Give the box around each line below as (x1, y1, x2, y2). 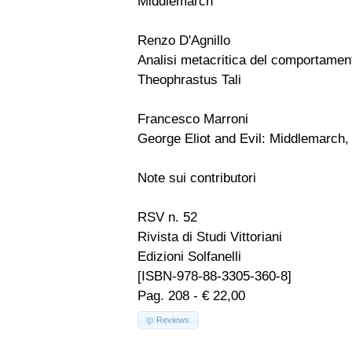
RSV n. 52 (137, 209, 197, 225)
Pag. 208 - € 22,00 (137, 288, 245, 304)
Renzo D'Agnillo (137, 32, 230, 49)
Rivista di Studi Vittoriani (137, 229, 282, 245)
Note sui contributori (137, 170, 256, 186)
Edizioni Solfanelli (137, 248, 241, 265)
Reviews (156, 315, 190, 325)
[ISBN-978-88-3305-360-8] (137, 268, 291, 284)
